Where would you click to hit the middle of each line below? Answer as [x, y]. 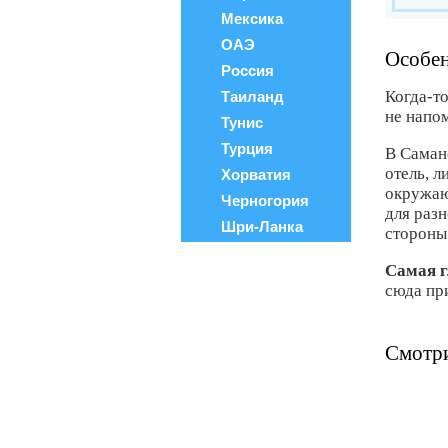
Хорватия [256, 174]
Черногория [265, 200]
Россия [247, 70]
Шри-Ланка [262, 226]
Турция [247, 148]
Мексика [252, 18]
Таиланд [252, 96]
